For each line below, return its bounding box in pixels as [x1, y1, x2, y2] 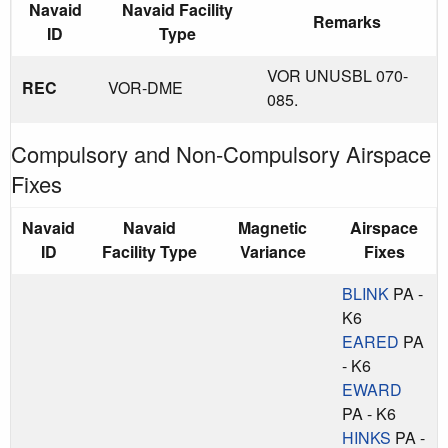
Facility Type [101, 239, 197, 263]
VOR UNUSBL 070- [267, 63, 408, 87]
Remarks [312, 9, 381, 33]
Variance [239, 239, 306, 263]
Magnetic [238, 215, 307, 239]
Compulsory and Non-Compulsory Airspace [11, 137, 431, 169]
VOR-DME [108, 75, 183, 99]
